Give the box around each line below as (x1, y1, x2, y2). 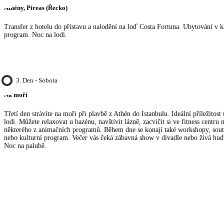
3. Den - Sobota (16, 76, 57, 84)
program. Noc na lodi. (4, 31, 67, 39)
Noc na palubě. (4, 141, 46, 149)
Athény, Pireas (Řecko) (4, 4, 67, 12)
